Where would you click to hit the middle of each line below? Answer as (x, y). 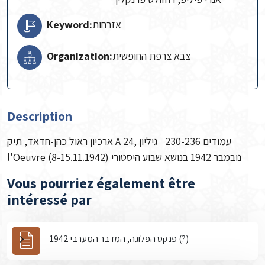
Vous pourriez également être (101, 183)
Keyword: (70, 25)
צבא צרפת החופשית (151, 56)
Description (40, 116)
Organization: (80, 56)
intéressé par (49, 199)
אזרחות (107, 25)
